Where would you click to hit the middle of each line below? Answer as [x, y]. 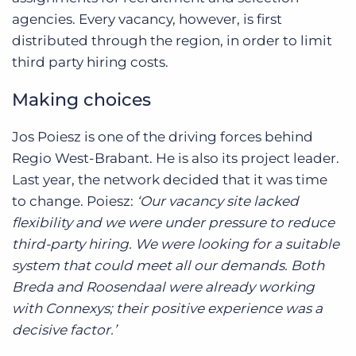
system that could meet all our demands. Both [168, 265]
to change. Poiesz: [73, 201]
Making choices [81, 100]
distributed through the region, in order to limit [172, 41]
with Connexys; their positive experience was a [167, 308]
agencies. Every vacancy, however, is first [147, 19]
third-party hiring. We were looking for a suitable [176, 244]
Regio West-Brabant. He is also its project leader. [176, 158]
